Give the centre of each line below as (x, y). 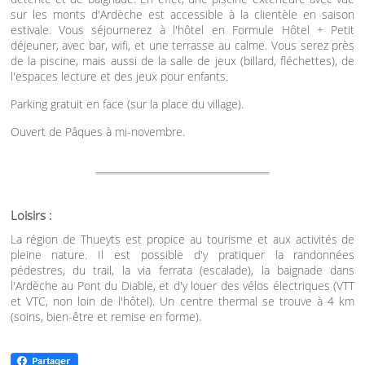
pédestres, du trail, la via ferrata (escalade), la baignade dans (182, 270)
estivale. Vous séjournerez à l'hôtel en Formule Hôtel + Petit (182, 30)
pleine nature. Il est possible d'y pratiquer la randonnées (182, 255)
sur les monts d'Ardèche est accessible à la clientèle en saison (182, 14)
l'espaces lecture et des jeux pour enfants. (119, 76)
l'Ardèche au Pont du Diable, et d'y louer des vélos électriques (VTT (182, 286)
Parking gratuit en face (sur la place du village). (127, 104)
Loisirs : (31, 215)
